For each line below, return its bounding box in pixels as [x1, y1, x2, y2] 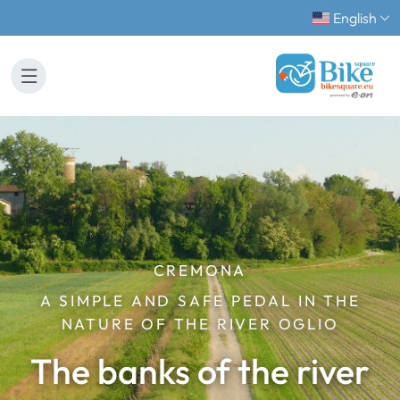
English [333, 9, 377, 27]
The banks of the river [30, 349, 370, 393]
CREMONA [153, 261, 247, 279]
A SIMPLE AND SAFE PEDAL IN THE [39, 291, 361, 310]
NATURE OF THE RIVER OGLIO [61, 314, 339, 333]
